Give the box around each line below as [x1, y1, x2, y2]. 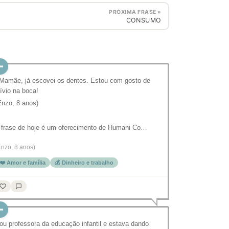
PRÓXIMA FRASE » [109, 8, 162, 15]
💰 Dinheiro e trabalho [55, 159, 113, 166]
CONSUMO [126, 16, 162, 24]
